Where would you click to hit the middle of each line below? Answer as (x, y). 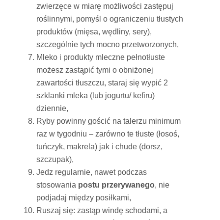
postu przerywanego (116, 185)
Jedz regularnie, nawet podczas (92, 172)
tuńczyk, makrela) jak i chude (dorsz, (99, 146)
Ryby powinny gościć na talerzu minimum (109, 121)
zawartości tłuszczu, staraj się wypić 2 (102, 82)
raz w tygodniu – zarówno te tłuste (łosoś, (108, 134)
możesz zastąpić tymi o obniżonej (95, 70)
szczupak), (56, 159)
